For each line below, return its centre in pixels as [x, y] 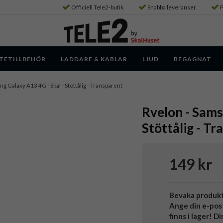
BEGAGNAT [193, 59]
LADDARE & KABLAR [94, 59]
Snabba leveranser [172, 7]
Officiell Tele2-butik [97, 7]
